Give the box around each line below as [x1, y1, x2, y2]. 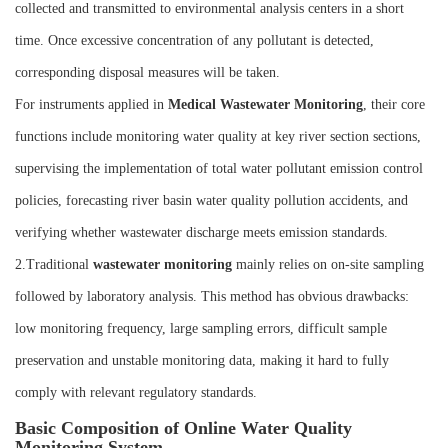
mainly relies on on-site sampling [232, 257, 424, 273]
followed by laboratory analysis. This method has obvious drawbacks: [15, 289, 409, 305]
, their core [363, 97, 425, 113]
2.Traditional [15, 257, 93, 273]
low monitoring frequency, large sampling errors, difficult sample [15, 321, 387, 337]
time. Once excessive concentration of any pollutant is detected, [15, 33, 374, 49]
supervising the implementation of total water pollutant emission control [15, 161, 423, 177]
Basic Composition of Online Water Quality [15, 418, 352, 439]
